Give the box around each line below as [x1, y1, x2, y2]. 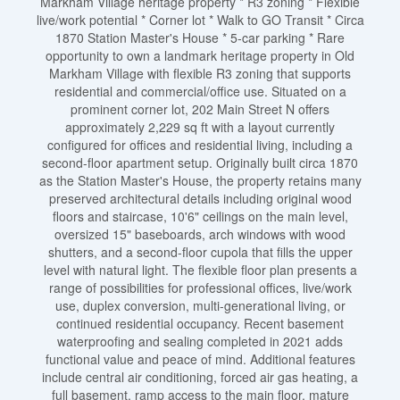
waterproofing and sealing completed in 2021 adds [57, 332, 343, 350]
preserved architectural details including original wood [48, 189, 352, 207]
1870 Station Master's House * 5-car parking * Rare [55, 29, 345, 46]
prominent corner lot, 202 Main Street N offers [71, 100, 329, 118]
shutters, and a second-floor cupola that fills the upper [47, 243, 353, 261]
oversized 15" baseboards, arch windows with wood [54, 225, 346, 243]
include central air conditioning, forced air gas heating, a [42, 368, 358, 386]
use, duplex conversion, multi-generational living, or [54, 296, 346, 314]
